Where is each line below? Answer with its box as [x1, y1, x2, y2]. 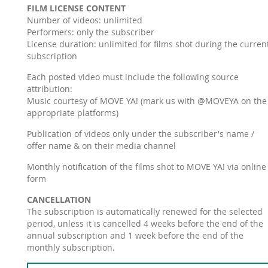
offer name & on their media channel [26, 140, 176, 151]
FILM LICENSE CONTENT [26, 2, 126, 14]
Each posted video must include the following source [26, 71, 239, 83]
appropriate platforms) [26, 107, 118, 118]
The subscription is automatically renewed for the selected [26, 206, 263, 217]
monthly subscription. [26, 242, 115, 253]
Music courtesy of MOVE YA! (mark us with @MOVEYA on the [26, 95, 267, 106]
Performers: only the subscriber [26, 26, 154, 38]
